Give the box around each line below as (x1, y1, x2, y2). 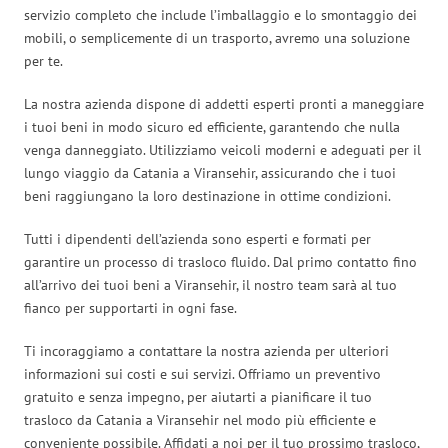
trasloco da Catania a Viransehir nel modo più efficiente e (24, 410, 376, 429)
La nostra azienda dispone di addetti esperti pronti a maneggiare (24, 94, 424, 113)
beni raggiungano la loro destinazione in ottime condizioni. (24, 186, 391, 205)
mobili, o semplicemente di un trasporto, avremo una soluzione (24, 28, 410, 47)
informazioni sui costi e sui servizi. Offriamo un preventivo (24, 364, 381, 383)
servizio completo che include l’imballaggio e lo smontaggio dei (24, 5, 417, 24)
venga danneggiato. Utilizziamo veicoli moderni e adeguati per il (24, 140, 421, 159)
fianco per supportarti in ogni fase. (24, 298, 237, 317)
